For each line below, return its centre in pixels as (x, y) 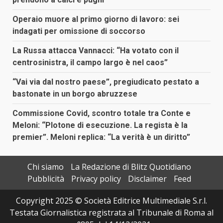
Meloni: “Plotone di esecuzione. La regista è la (100, 125)
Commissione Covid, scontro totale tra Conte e (102, 113)
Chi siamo (45, 167)
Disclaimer (147, 178)
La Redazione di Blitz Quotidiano (131, 167)
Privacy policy (96, 178)
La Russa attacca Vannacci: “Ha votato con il (96, 50)
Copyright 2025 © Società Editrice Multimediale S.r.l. (111, 200)
